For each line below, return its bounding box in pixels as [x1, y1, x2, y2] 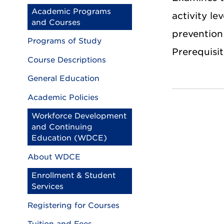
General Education [27, 74, 99, 83]
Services [31, 182, 63, 191]
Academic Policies [27, 92, 98, 102]
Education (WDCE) [31, 133, 107, 142]
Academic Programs [31, 6, 111, 16]
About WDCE [27, 152, 80, 161]
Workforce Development [31, 111, 126, 120]
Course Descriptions [27, 55, 106, 64]
